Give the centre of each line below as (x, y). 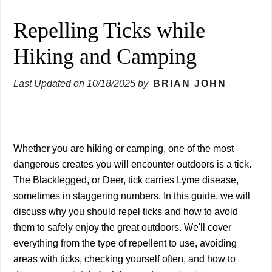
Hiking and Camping (105, 56)
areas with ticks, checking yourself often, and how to (124, 259)
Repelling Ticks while (109, 30)
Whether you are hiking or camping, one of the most (124, 148)
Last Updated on (50, 83)
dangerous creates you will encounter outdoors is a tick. (132, 164)
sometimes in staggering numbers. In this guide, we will (132, 195)
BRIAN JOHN (190, 83)
